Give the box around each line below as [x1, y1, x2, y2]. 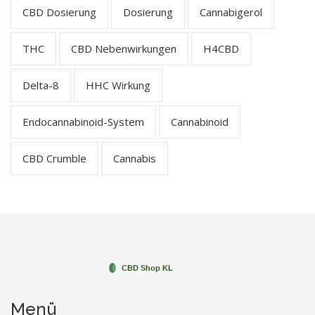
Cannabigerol [200, 4, 262, 19]
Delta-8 [22, 77, 59, 92]
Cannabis [113, 150, 156, 165]
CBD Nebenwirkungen [71, 41, 176, 56]
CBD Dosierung [22, 4, 96, 19]
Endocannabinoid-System [22, 114, 144, 129]
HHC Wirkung [86, 77, 150, 92]
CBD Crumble [22, 150, 86, 165]
